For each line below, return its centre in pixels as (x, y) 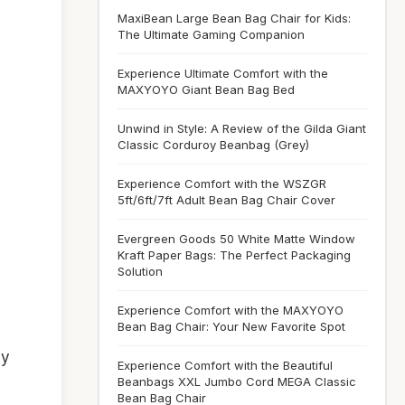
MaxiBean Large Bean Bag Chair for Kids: (234, 18)
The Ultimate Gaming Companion (211, 34)
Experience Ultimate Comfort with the (223, 73)
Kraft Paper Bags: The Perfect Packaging (234, 255)
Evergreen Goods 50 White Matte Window (236, 239)
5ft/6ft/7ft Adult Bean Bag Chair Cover (226, 200)
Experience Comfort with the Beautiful (225, 365)
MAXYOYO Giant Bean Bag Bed (206, 89)
